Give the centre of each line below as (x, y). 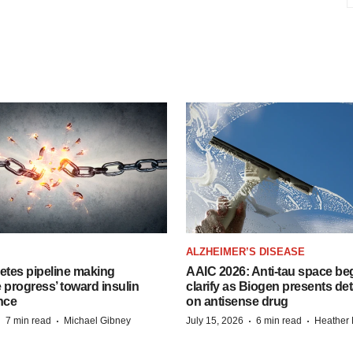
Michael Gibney (97, 320)
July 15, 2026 (215, 320)
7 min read (28, 320)
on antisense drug (237, 301)
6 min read (279, 320)
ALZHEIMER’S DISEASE (245, 251)
